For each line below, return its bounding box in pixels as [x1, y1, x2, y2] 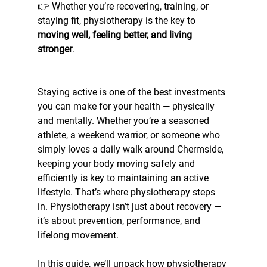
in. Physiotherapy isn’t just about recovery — [37, 200, 223, 212]
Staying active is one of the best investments [37, 86, 228, 98]
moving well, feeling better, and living [37, 29, 194, 41]
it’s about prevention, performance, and [37, 215, 203, 226]
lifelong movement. [37, 229, 121, 241]
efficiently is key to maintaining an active [37, 172, 211, 184]
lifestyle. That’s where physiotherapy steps [37, 186, 218, 198]
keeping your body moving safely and [37, 157, 197, 169]
